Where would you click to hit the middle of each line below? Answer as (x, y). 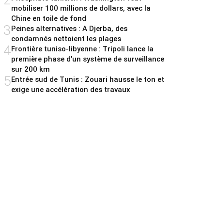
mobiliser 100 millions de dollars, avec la (81, 8)
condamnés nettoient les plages (66, 39)
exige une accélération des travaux (71, 90)
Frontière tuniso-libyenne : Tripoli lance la (82, 49)
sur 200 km (31, 70)
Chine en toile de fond (49, 19)
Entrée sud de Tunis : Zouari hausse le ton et (88, 80)
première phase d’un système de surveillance (88, 59)
